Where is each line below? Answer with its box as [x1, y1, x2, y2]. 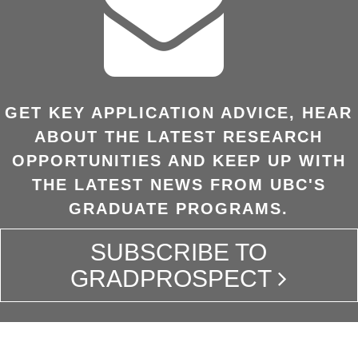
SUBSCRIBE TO [90, 239, 268, 265]
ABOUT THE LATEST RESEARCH [34, 128, 324, 145]
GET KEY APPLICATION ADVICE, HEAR [5, 104, 353, 121]
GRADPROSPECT [70, 265, 272, 292]
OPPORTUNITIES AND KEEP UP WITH [11, 152, 346, 169]
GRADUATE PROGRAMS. [69, 200, 289, 217]
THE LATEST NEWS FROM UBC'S [31, 176, 326, 193]
